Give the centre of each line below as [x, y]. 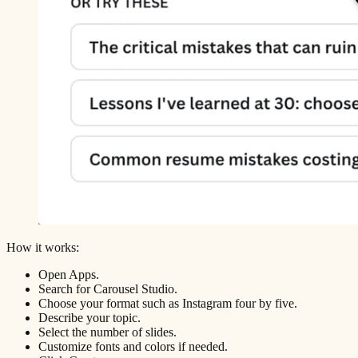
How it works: [43, 247]
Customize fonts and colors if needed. [133, 346]
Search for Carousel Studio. [108, 288]
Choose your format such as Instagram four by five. [168, 303]
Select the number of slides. [107, 332]
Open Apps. [69, 274]
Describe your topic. [89, 317]
